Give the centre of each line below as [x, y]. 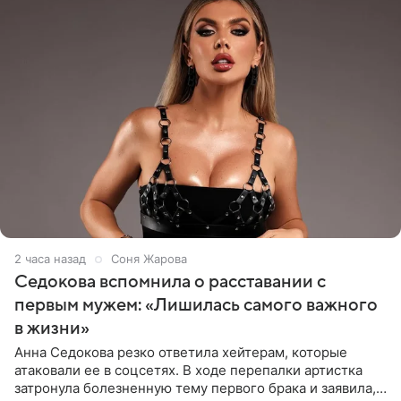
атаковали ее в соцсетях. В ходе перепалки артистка [188, 371]
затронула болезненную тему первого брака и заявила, [195, 388]
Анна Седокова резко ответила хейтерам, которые [181, 353]
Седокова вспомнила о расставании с [170, 282]
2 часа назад [50, 259]
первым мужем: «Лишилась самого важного [196, 306]
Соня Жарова [149, 259]
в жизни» [52, 329]
